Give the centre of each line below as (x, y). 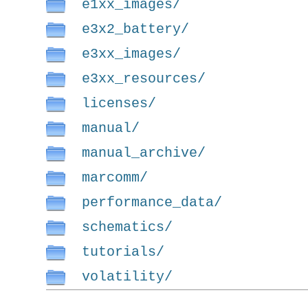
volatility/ (128, 277)
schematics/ (128, 227)
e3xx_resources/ (144, 79)
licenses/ (119, 103)
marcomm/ (115, 178)
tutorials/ (123, 252)
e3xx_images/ (132, 54)
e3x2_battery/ (136, 29)
